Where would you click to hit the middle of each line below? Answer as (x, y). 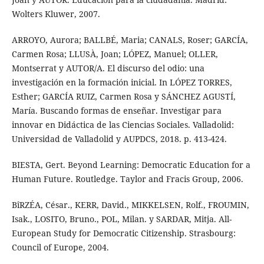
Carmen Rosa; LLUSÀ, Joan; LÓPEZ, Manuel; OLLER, (115, 54)
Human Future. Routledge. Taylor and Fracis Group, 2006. (127, 179)
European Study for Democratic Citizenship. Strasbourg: (123, 233)
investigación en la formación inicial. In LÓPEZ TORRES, (122, 82)
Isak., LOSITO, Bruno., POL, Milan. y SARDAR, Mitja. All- (121, 219)
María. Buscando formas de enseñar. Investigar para (116, 110)
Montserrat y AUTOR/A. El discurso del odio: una (108, 68)
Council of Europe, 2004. (60, 247)
